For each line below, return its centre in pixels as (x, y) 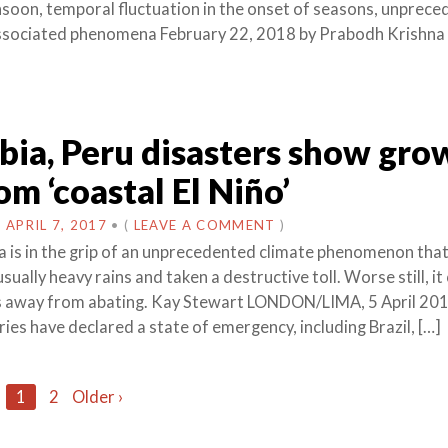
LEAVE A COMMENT (204, 224)
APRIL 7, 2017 (56, 224)
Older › (97, 396)
